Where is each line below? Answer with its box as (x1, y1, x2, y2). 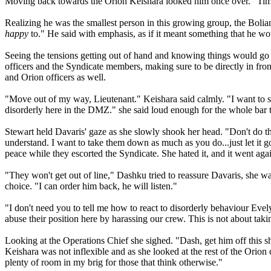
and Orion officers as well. (5, 72, 106, 83)
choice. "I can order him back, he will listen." (5, 181, 177, 192)
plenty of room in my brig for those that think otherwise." (5, 257, 223, 268)
